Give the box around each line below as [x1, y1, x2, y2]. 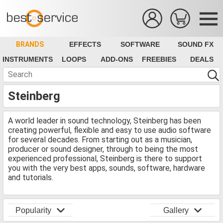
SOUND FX [177, 40, 214, 48]
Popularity [15, 206, 52, 215]
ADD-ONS [100, 55, 133, 63]
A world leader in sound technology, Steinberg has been [8, 116, 201, 125]
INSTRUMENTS [2, 55, 53, 63]
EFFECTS [69, 40, 102, 48]
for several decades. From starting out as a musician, [8, 135, 192, 144]
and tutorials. [8, 173, 53, 182]
